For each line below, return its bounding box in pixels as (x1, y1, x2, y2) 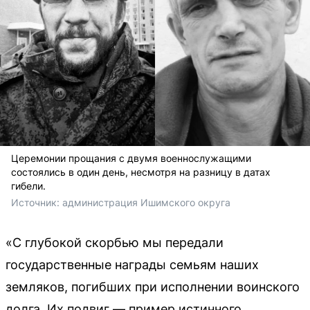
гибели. (11, 179, 46, 192)
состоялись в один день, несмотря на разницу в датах (11, 165, 271, 178)
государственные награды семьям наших (6, 257, 259, 272)
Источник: (11, 196, 62, 208)
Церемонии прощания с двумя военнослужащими (11, 152, 251, 164)
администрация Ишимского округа (62, 196, 230, 208)
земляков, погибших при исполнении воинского (6, 279, 300, 294)
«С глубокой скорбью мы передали (6, 235, 224, 250)
